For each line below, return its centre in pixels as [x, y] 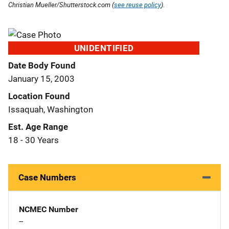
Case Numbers [47, 177]
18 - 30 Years [33, 140]
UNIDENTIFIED [104, 48]
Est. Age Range [38, 127]
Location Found [39, 96]
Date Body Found [42, 65]
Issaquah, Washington [51, 109]
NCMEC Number [49, 209]
